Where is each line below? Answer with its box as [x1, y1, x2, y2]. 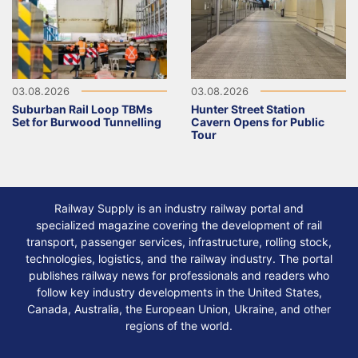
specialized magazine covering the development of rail [36, 218, 322, 233]
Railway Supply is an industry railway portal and [54, 201, 304, 216]
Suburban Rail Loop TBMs [12, 102, 153, 117]
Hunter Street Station [191, 102, 305, 117]
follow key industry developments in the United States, [36, 285, 322, 300]
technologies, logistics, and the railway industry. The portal [26, 252, 332, 266]
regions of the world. [125, 319, 233, 333]
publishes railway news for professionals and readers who [29, 268, 329, 283]
